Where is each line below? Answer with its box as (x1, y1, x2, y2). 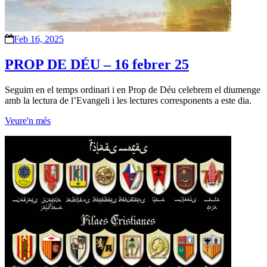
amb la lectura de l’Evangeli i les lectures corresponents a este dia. (5, 95, 252, 105)
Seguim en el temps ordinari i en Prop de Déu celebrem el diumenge (5, 84, 260, 95)
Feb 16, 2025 (14, 33, 64, 44)
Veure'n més (5, 115, 51, 126)
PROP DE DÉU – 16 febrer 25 (5, 56, 189, 72)
